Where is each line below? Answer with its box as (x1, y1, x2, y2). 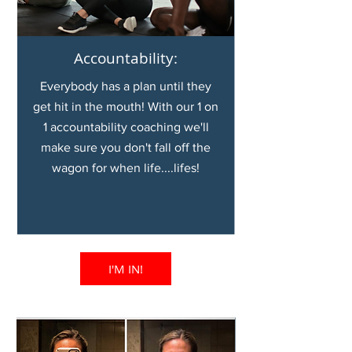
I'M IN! (108, 261, 143, 277)
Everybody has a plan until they (40, 79, 211, 93)
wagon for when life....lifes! (52, 161, 200, 174)
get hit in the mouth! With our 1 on (33, 100, 218, 113)
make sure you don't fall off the (41, 141, 211, 154)
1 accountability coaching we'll (42, 120, 209, 134)
